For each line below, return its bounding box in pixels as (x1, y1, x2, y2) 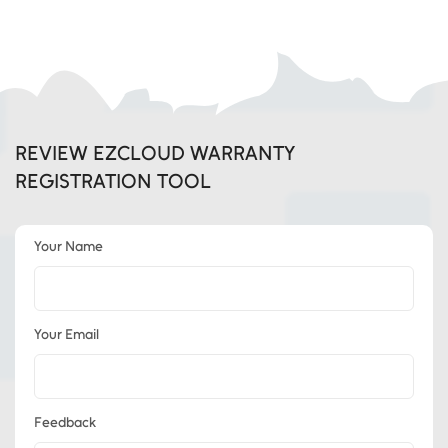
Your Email (34, 326, 99, 343)
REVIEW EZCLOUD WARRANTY (15, 141, 295, 165)
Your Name (34, 238, 103, 255)
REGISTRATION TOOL (15, 169, 211, 193)
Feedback (34, 414, 96, 431)
